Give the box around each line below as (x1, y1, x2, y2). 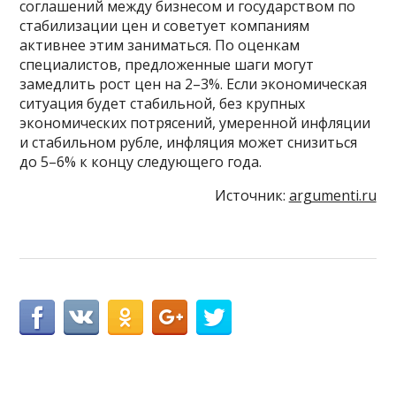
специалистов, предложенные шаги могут (19, 55, 315, 75)
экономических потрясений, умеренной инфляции (19, 113, 371, 133)
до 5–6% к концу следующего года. (19, 152, 263, 172)
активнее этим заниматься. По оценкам (19, 35, 301, 56)
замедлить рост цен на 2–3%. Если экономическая (19, 74, 368, 95)
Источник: (214, 186, 289, 206)
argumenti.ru (288, 186, 377, 206)
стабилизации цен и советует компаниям (19, 16, 310, 36)
